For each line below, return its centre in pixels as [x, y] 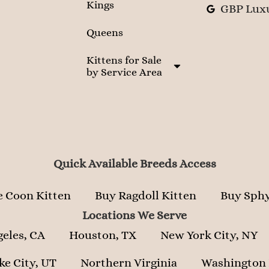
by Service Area [124, 72]
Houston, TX [103, 235]
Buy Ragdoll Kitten [146, 196]
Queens [105, 33]
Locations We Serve [134, 216]
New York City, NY [209, 235]
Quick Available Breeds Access [134, 164]
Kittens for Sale [124, 60]
